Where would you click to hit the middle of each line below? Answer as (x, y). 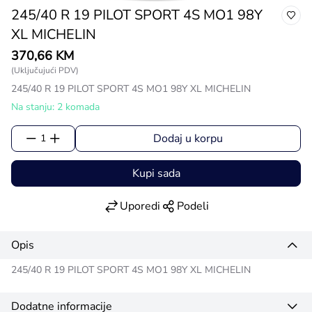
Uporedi (140, 206)
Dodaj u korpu (188, 138)
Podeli (193, 206)
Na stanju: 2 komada (55, 107)
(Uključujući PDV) (45, 70)
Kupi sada (156, 173)
